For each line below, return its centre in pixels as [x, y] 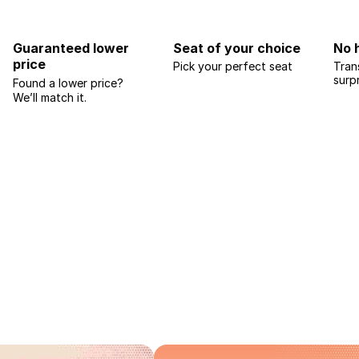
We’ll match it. [50, 97]
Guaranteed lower [71, 48]
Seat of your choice [237, 48]
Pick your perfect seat [233, 66]
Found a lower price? [71, 83]
